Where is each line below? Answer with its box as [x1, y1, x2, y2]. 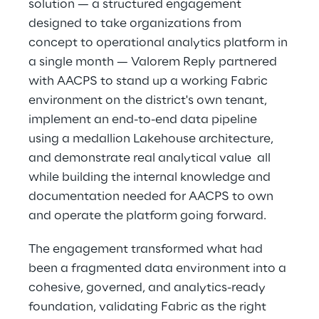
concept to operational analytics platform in [28, 36, 291, 49]
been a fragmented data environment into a [28, 262, 289, 275]
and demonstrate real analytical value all [28, 152, 273, 164]
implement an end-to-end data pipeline [28, 113, 260, 126]
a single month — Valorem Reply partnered [28, 56, 280, 68]
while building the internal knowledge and [28, 171, 273, 184]
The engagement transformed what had [28, 243, 266, 256]
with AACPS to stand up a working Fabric [28, 75, 271, 88]
